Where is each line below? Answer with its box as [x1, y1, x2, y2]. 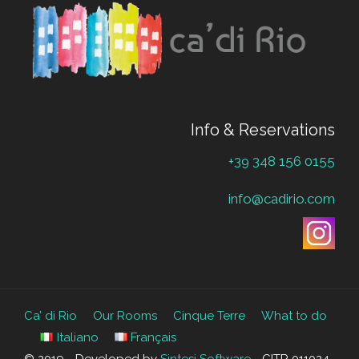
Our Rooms [93, 309, 157, 324]
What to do [261, 309, 327, 324]
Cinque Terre [173, 309, 245, 324]
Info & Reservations [191, 120, 335, 140]
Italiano [56, 330, 99, 345]
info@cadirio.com [228, 190, 335, 207]
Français [131, 330, 176, 345]
